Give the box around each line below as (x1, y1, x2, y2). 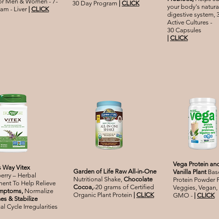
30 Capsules (167, 26, 201, 34)
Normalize (24, 187, 53, 195)
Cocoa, (73, 183, 93, 191)
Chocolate (124, 175, 153, 183)
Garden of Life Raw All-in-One (73, 168, 156, 175)
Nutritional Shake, (73, 175, 124, 183)
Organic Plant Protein (73, 191, 133, 199)
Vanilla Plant (173, 168, 206, 176)
